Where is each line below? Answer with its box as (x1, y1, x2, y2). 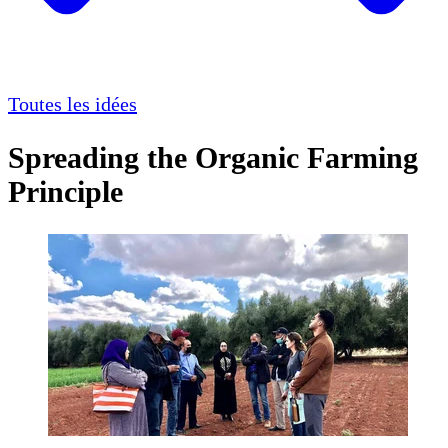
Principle (8, 175, 123, 209)
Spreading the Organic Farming (8, 141, 418, 175)
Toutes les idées (8, 93, 137, 116)
